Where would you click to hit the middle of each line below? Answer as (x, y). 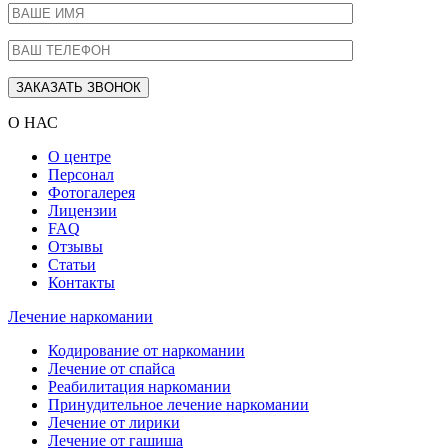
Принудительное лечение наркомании (178, 404)
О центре (79, 156)
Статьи (72, 264)
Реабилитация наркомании (139, 386)
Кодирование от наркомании (146, 350)
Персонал (81, 174)
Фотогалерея (91, 192)
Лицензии (82, 210)
